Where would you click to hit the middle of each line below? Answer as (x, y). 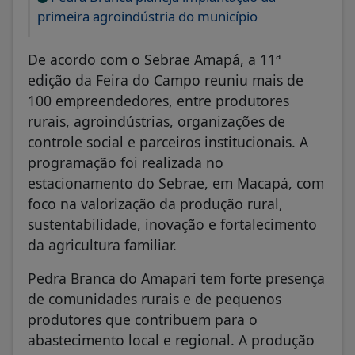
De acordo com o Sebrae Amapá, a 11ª (154, 59)
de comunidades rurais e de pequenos (155, 298)
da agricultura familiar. (102, 244)
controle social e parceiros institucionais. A (168, 141)
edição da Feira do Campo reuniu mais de (166, 80)
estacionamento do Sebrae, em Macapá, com (176, 183)
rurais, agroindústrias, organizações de (157, 121)
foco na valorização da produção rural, (155, 203)
